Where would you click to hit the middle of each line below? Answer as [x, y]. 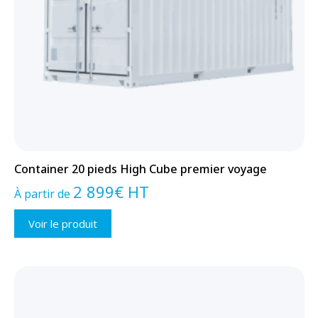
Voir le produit [62, 223]
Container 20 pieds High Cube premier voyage [140, 169]
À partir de [43, 193]
